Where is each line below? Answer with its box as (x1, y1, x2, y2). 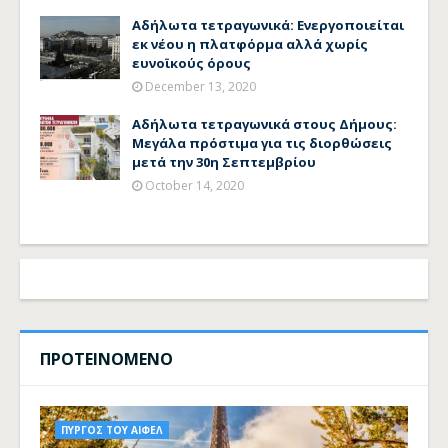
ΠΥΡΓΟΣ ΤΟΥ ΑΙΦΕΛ (61, 423, 163, 437)
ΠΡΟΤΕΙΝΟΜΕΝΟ (40, 348, 173, 370)
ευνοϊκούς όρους (132, 54, 251, 72)
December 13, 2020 (145, 78, 256, 95)
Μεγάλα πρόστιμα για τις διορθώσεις (132, 134, 392, 152)
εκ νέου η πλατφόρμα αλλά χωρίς (132, 35, 368, 53)
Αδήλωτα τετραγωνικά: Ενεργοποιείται (132, 16, 404, 34)
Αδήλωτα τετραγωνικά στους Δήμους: (132, 115, 397, 133)
